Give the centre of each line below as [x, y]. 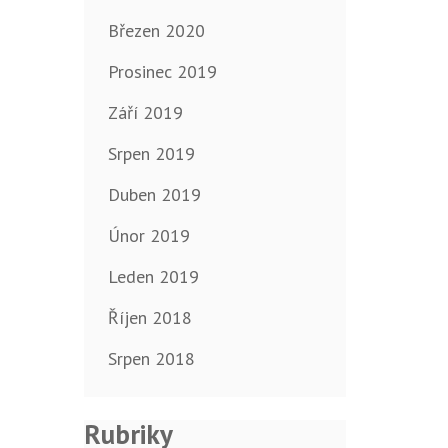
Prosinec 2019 [162, 72]
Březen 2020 [156, 31]
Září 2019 [145, 113]
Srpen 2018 [151, 359]
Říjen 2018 [149, 318]
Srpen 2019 [151, 154]
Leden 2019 [153, 277]
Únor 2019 [148, 236]
